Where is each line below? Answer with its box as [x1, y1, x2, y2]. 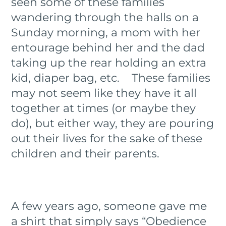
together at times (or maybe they [11, 101, 196, 115]
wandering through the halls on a [11, 10, 199, 24]
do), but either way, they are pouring [11, 116, 214, 130]
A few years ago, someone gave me [11, 199, 207, 213]
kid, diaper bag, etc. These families [11, 71, 211, 85]
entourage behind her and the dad [11, 40, 205, 54]
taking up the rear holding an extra [11, 55, 207, 70]
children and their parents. [11, 146, 166, 160]
